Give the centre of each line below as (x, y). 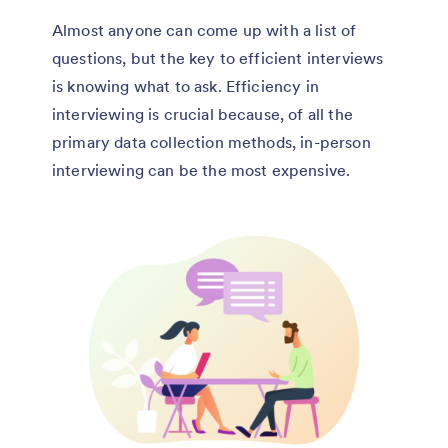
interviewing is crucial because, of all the (202, 113)
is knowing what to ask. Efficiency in (185, 85)
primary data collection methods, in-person (211, 141)
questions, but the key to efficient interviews (218, 57)
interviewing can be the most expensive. (201, 169)
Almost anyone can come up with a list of (204, 29)
